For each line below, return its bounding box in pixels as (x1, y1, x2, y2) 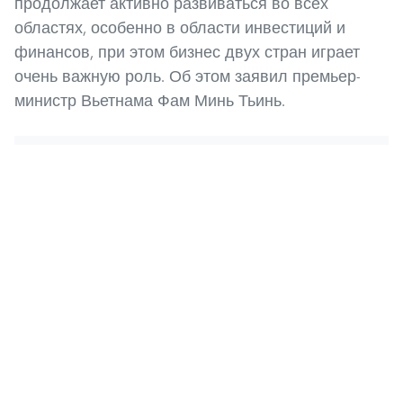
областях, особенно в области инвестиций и (14, 16, 345, 38)
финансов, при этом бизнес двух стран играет (14, 40, 360, 62)
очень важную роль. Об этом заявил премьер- (14, 65, 361, 86)
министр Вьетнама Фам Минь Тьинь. (14, 89, 285, 111)
